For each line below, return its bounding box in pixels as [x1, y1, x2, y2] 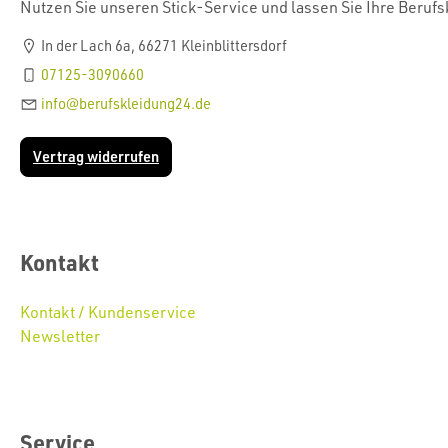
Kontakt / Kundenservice [20, 302, 196, 323]
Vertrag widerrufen [33, 147, 159, 167]
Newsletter [20, 326, 100, 347]
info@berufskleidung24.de [41, 94, 211, 114]
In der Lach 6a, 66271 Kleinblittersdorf [38, 36, 287, 56]
